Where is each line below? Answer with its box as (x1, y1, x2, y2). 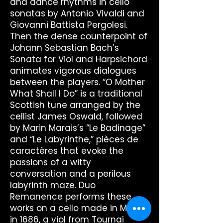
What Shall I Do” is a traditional (10, 88, 142, 100)
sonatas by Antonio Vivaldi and (10, 7, 144, 19)
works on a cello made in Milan (10, 202, 142, 214)
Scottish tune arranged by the (10, 99, 140, 111)
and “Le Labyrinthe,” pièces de (10, 133, 138, 145)
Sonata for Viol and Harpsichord (10, 53, 147, 65)
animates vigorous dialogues (10, 65, 136, 77)
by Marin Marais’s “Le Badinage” (10, 122, 145, 134)
